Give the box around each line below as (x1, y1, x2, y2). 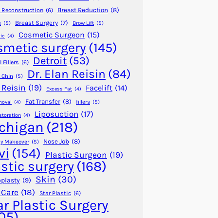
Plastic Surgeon (45, 150, 107, 160)
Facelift (86, 83, 112, 93)
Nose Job (43, 138, 69, 145)
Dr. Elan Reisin (27, 67, 106, 81)
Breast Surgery (15, 19, 58, 27)
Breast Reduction (57, 6, 108, 14)
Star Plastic (39, 190, 71, 197)
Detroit (33, 54, 67, 68)
